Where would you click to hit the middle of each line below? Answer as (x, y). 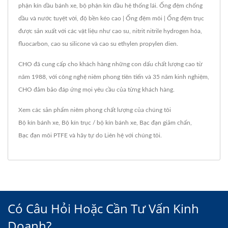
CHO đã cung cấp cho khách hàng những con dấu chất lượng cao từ (110, 64)
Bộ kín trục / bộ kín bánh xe (99, 123)
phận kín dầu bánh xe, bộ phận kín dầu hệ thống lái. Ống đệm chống (110, 6)
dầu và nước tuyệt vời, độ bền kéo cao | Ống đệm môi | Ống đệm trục (111, 18)
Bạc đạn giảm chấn (165, 123)
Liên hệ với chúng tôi (132, 135)
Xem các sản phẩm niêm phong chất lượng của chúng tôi (95, 110)
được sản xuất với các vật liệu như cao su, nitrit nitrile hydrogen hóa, (110, 31)
